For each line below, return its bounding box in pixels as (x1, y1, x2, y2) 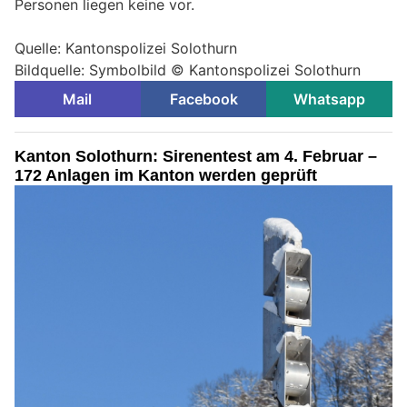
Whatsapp (293, 89, 366, 108)
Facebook (169, 89, 238, 108)
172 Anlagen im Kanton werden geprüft (15, 165, 317, 184)
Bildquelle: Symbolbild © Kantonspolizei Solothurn (15, 60, 361, 79)
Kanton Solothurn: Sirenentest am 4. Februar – (15, 146, 377, 165)
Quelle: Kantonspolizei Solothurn (15, 38, 237, 57)
